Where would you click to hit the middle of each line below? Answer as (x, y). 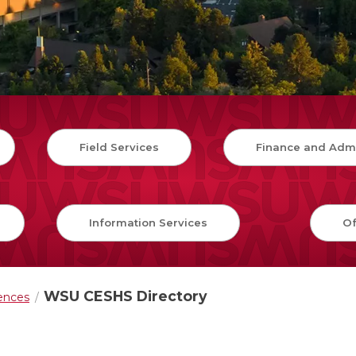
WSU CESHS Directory (125, 296)
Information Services (148, 223)
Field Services (119, 147)
